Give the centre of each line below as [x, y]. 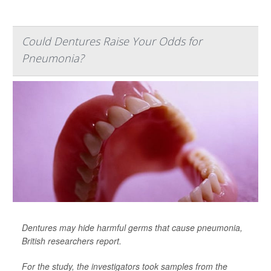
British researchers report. [72, 241]
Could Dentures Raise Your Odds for [112, 41]
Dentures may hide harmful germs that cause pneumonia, [132, 228]
